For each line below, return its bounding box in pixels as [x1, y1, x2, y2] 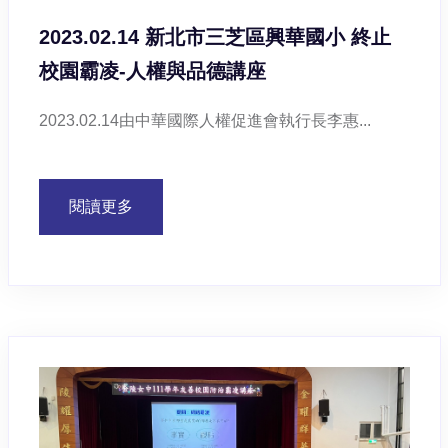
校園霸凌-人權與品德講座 [38, 60, 266, 83]
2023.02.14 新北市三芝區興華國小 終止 [38, 26, 391, 49]
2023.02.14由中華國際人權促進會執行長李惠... [38, 112, 371, 130]
